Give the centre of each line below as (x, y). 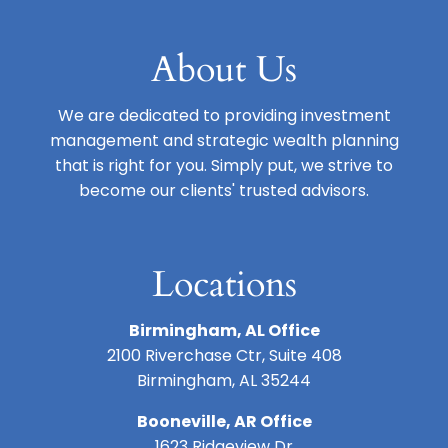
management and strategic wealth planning (224, 140)
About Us (224, 69)
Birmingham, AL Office (224, 330)
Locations (224, 284)
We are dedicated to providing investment (224, 115)
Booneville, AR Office (224, 421)
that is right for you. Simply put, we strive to (224, 165)
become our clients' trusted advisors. (224, 190)
